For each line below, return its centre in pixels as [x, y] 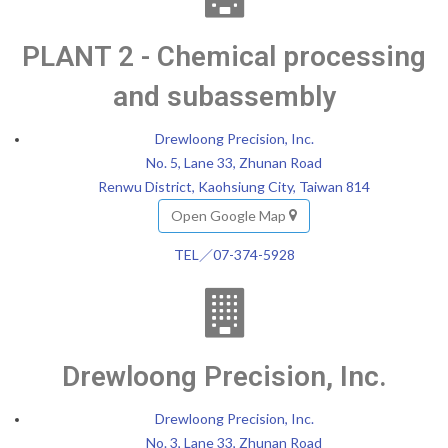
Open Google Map [230, 215]
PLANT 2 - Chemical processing [224, 56]
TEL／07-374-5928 [234, 254]
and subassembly [224, 96]
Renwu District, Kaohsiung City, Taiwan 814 [234, 186]
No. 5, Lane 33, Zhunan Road [234, 162]
